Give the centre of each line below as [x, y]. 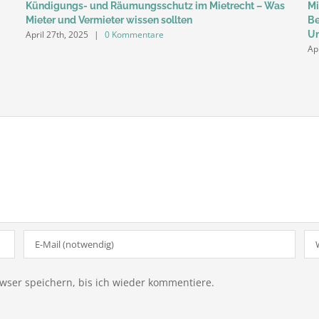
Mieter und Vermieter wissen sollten [109, 20]
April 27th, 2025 [57, 34]
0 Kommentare [134, 34]
